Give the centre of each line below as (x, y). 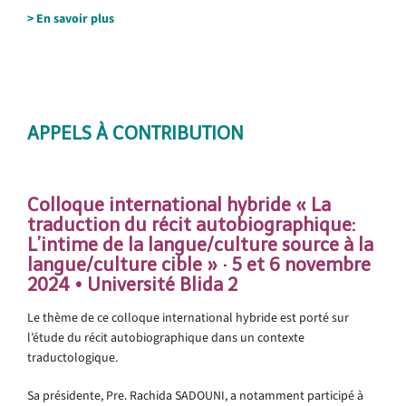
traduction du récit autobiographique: (191, 224)
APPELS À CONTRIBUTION (135, 133)
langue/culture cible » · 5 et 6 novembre (199, 264)
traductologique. (72, 357)
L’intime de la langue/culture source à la (200, 244)
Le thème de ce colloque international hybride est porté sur (188, 317)
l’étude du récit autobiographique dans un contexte (166, 337)
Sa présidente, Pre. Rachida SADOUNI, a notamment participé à (195, 395)
